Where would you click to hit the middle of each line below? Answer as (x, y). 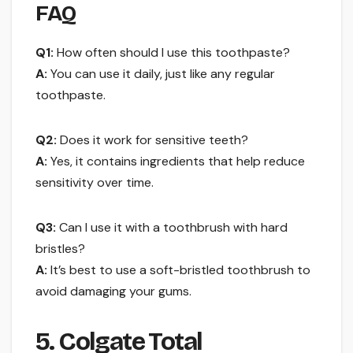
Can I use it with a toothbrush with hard (172, 227)
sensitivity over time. (95, 182)
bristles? (60, 248)
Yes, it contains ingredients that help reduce (176, 161)
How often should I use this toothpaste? (172, 52)
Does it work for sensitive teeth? (152, 139)
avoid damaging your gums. (113, 291)
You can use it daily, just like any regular (161, 73)
